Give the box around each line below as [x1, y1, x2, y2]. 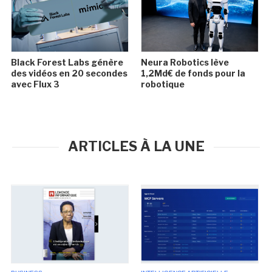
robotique [140, 79, 185, 90]
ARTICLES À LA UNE [67, 138, 205, 155]
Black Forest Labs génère [11, 57, 124, 68]
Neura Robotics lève [140, 57, 229, 68]
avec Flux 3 [11, 79, 60, 90]
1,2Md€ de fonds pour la [140, 68, 245, 79]
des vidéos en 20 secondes [11, 68, 128, 79]
